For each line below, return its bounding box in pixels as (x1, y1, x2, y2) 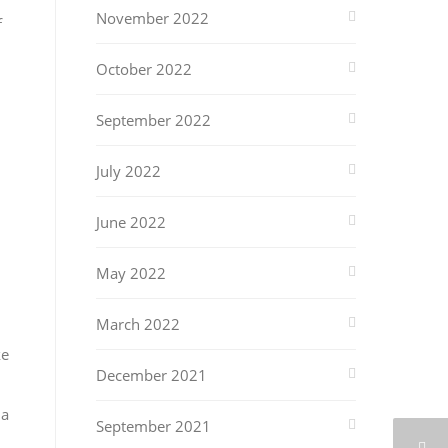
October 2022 (96, 59, 192, 79)
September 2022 (96, 110, 211, 130)
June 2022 (96, 212, 166, 232)
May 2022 (96, 263, 166, 283)
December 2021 (96, 365, 207, 385)
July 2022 (96, 161, 161, 181)
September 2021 (96, 416, 211, 436)
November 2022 (96, 8, 209, 28)
